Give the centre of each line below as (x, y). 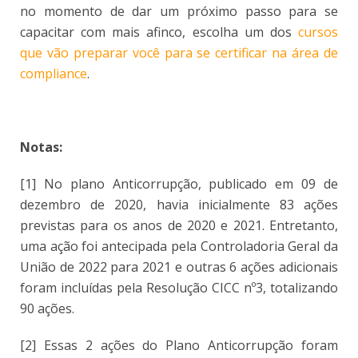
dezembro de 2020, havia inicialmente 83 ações (179, 204)
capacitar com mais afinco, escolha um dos (159, 32)
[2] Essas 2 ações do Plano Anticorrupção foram (179, 345)
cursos (318, 32)
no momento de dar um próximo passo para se (179, 11)
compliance (54, 73)
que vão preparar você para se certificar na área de (179, 52)
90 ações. (47, 308)
